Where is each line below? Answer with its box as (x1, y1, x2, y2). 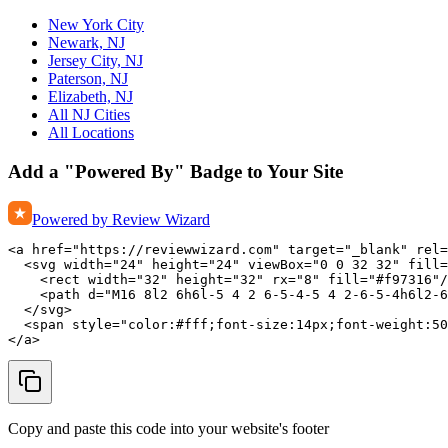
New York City (48, 15, 144, 33)
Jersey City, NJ (48, 51, 143, 69)
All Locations (48, 123, 134, 141)
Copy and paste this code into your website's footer (8, 420, 329, 438)
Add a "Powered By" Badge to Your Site (8, 160, 343, 182)
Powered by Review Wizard (32, 211, 210, 229)
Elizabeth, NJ (48, 87, 133, 105)
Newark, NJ (48, 33, 125, 51)
